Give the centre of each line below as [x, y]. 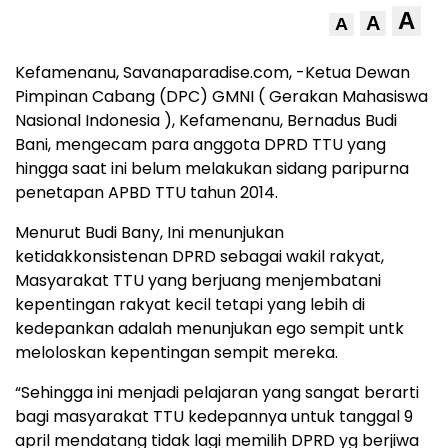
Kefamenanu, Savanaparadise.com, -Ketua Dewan [212, 73]
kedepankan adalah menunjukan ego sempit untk [209, 329]
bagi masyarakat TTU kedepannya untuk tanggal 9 [214, 417]
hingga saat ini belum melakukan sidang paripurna [212, 169]
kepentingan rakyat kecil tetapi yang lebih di [190, 305]
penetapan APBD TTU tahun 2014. [146, 193]
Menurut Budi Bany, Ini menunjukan [149, 233]
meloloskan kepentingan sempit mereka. [176, 353]
